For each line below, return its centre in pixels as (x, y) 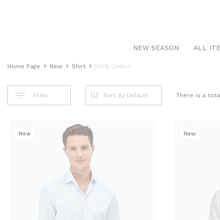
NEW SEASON (156, 48)
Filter (41, 95)
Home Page (24, 66)
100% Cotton (113, 66)
